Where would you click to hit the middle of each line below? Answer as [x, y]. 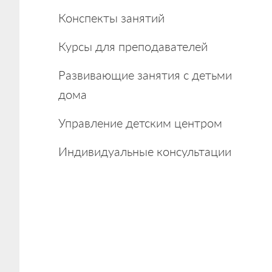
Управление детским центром [140, 123]
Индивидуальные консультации [145, 151]
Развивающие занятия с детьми [145, 75]
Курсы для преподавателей [133, 46]
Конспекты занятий [111, 18]
